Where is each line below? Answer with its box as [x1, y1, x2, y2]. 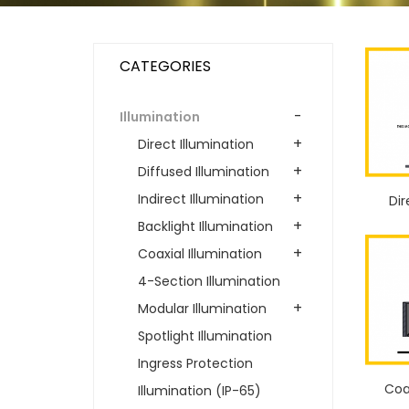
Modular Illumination [138, 299, 267, 318]
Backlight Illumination [138, 216, 273, 236]
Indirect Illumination [138, 189, 264, 208]
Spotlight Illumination [138, 326, 272, 345]
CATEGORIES [120, 55, 211, 77]
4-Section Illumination [138, 271, 280, 290]
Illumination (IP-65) [138, 381, 261, 400]
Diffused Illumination [138, 162, 269, 181]
